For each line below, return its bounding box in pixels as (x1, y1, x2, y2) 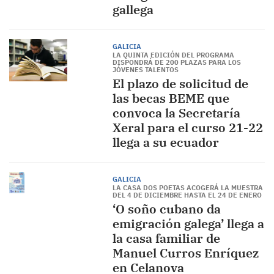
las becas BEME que (112, 90, 229, 106)
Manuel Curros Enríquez (112, 245, 259, 261)
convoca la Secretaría (112, 105, 240, 121)
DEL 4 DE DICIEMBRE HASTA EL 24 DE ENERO (112, 191, 262, 199)
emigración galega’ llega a (112, 215, 264, 232)
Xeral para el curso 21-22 (112, 119, 263, 136)
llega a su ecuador (112, 134, 219, 150)
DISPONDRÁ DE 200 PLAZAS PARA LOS (112, 58, 241, 67)
